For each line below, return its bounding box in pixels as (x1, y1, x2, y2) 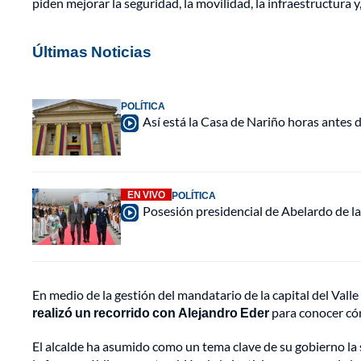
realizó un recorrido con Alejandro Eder (32, 305, 269, 321)
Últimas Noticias (32, 42, 151, 61)
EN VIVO (127, 189, 165, 201)
